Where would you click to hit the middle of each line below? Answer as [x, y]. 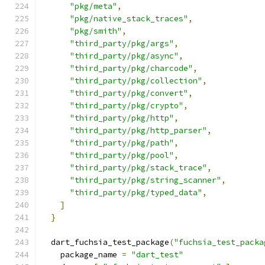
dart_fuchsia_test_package [105, 242]
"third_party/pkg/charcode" [131, 68]
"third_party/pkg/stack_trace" [138, 168]
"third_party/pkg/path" [122, 143]
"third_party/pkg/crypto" [127, 106]
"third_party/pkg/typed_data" [136, 193]
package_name [82, 255]
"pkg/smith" [96, 31]
